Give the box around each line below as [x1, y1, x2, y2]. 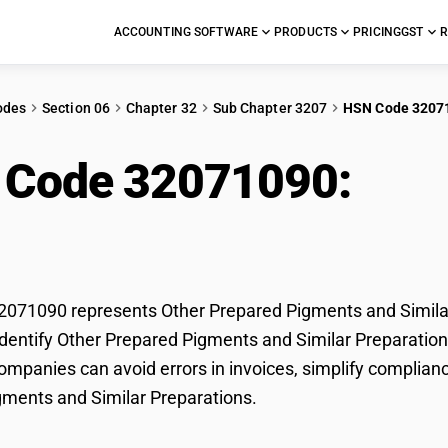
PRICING [353, 25, 402, 39]
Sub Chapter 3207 [212, 100, 328, 116]
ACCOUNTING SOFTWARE [113, 25, 259, 39]
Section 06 [42, 100, 110, 116]
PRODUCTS [274, 25, 338, 39]
